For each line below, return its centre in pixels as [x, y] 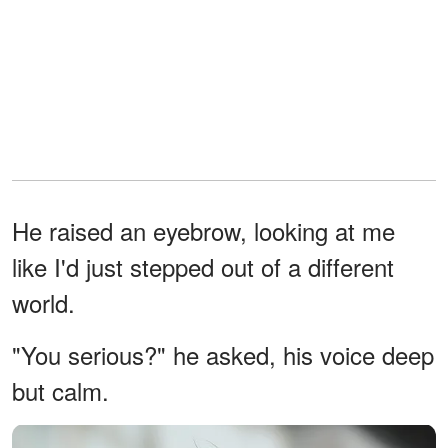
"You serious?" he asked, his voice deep [223, 354]
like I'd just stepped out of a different [203, 266]
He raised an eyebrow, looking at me [203, 230]
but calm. [60, 390]
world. [43, 302]
